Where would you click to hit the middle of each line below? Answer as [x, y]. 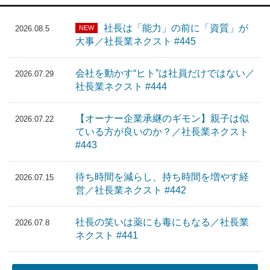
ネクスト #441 [107, 236]
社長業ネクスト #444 [121, 87]
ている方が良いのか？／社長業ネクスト [162, 132]
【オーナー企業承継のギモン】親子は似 [162, 119]
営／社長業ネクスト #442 [131, 190]
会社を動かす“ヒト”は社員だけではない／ [165, 74]
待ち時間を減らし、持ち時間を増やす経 [162, 177]
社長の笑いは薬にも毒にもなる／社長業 [162, 222]
